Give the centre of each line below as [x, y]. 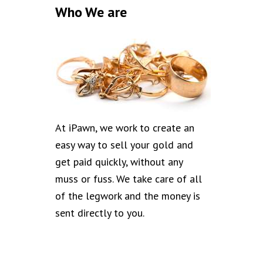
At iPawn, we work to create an [125, 128]
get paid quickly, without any [119, 162]
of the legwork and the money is [128, 196]
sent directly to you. [101, 213]
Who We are [91, 12]
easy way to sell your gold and [124, 145]
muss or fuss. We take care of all [129, 179]
